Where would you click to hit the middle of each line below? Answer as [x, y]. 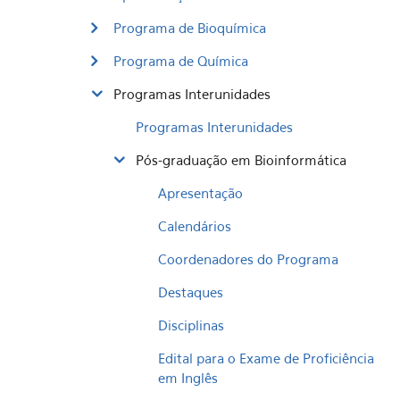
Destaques [191, 292]
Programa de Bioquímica [190, 28]
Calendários [195, 226]
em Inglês [188, 378]
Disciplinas [191, 325]
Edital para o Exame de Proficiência [266, 358]
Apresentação [200, 193]
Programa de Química [181, 61]
